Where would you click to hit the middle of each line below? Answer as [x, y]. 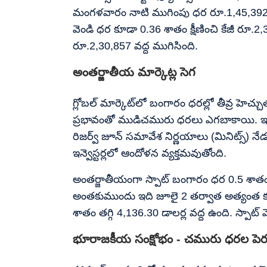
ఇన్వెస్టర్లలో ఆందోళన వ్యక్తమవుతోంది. [150, 153]
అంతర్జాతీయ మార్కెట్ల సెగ [134, 72]
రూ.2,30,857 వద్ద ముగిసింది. [135, 46]
